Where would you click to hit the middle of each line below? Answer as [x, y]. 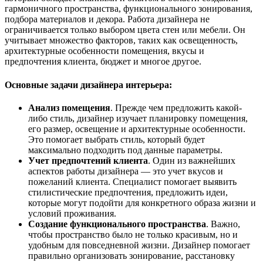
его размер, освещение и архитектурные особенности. [137, 129]
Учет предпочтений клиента [88, 160]
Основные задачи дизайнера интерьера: [88, 85]
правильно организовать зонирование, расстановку [131, 255]
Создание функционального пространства [117, 224]
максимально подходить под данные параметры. [125, 150]
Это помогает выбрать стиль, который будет [117, 139]
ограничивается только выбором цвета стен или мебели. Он [125, 30]
